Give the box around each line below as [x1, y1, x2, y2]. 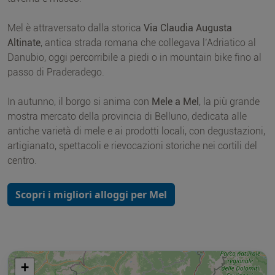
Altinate [7, 37, 41, 49]
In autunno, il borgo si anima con [7, 96, 152, 108]
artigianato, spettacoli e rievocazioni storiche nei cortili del [7, 140, 257, 152]
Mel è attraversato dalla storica [7, 22, 144, 34]
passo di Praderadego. [7, 66, 104, 79]
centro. [7, 155, 37, 167]
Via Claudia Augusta [144, 22, 232, 34]
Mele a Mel [152, 96, 199, 108]
